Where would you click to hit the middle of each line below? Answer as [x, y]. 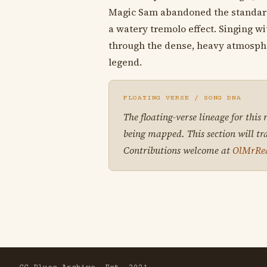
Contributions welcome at [178, 150]
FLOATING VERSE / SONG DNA [183, 98]
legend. [125, 62]
